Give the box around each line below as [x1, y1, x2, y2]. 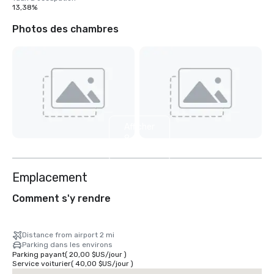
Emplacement [12, 170, 87, 185]
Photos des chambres [12, 23, 119, 35]
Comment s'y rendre [12, 193, 111, 205]
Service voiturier [12, 259, 71, 268]
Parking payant [12, 250, 65, 259]
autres [124, 144, 150, 155]
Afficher [124, 121, 155, 132]
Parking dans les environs [22, 240, 113, 250]
